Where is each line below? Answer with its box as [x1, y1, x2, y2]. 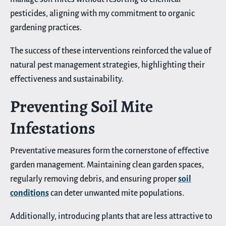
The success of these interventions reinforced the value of [10, 46, 211, 55]
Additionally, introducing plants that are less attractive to [10, 211, 212, 221]
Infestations [10, 116, 95, 139]
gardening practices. [10, 23, 82, 32]
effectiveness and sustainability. [10, 74, 124, 84]
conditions [10, 188, 49, 198]
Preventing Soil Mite [10, 94, 153, 118]
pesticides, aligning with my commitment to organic [10, 9, 195, 18]
